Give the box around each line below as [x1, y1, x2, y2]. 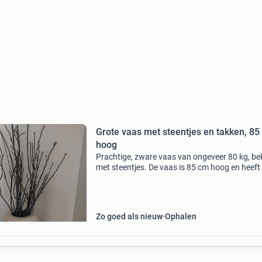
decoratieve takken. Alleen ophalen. [95, 184, 223, 193]
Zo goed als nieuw [95, 212, 163, 221]
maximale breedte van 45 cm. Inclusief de [95, 173, 244, 182]
